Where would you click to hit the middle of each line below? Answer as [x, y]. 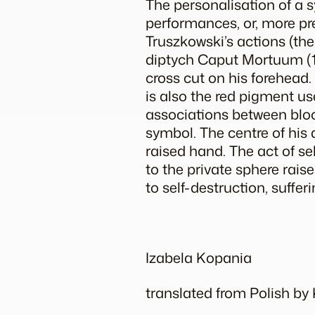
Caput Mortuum [252, 59]
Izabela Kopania [199, 257]
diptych [172, 59]
